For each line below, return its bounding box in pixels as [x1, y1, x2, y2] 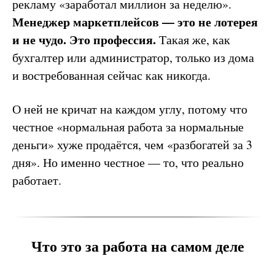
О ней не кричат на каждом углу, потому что [12, 101, 247, 117]
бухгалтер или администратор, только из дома [12, 49, 254, 66]
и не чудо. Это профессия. [12, 31, 156, 48]
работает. [12, 172, 61, 188]
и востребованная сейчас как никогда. [12, 67, 211, 83]
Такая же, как [156, 31, 230, 48]
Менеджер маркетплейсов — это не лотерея [12, 13, 258, 31]
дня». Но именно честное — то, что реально [12, 154, 244, 171]
